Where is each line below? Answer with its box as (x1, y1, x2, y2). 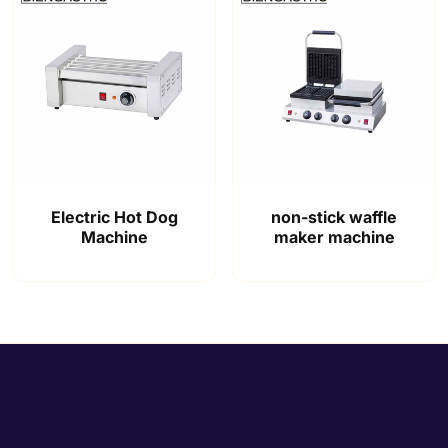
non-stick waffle (271, 206, 397, 227)
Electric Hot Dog (50, 206, 178, 227)
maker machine (273, 226, 395, 247)
